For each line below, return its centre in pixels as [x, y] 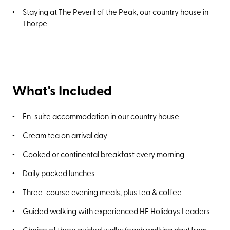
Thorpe [35, 23]
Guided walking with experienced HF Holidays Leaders [116, 210]
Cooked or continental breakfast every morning [103, 154]
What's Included [62, 90]
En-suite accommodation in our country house [101, 116]
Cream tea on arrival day [65, 135]
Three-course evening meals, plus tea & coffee [102, 191]
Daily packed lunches [59, 172]
